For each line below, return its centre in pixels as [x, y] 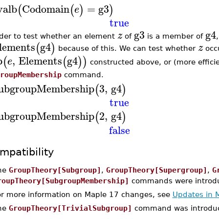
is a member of [175, 36]
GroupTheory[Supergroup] [156, 170]
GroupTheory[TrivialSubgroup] [70, 208]
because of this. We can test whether [127, 48]
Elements [40, 61]
